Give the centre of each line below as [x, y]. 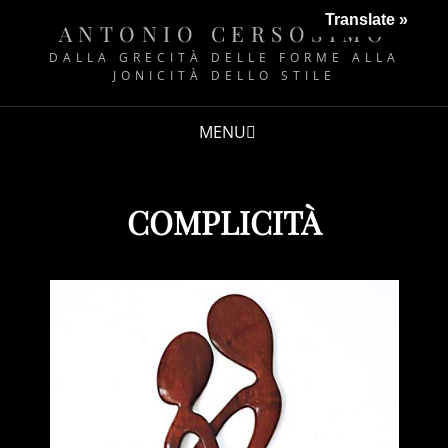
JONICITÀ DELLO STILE [224, 75]
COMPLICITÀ [224, 221]
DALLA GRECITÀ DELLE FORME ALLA [224, 57]
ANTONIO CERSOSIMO [224, 33]
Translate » [366, 19]
